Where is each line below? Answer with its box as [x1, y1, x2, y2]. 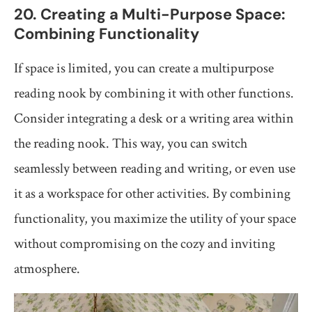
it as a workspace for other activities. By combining [14, 185, 290, 203]
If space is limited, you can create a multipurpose [14, 59, 274, 78]
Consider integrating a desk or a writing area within [14, 109, 294, 128]
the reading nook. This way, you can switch [14, 134, 247, 153]
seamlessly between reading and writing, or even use [14, 159, 295, 178]
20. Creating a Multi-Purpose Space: [14, 4, 286, 25]
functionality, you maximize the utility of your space [14, 210, 296, 228]
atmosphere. [14, 260, 80, 279]
